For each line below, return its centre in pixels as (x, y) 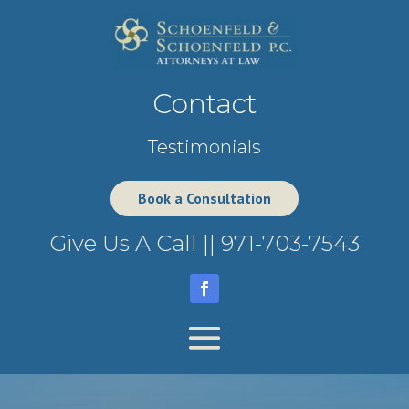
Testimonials (204, 147)
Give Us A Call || (135, 244)
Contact (204, 104)
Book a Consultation (204, 199)
